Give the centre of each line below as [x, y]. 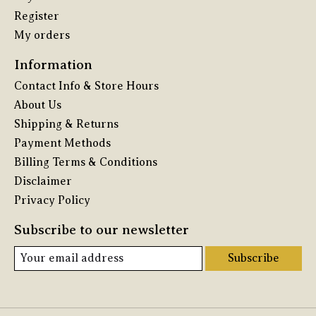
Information [53, 65]
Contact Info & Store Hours [86, 86]
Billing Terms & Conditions [86, 162]
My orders [42, 36]
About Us [38, 105]
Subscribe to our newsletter [102, 229]
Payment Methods [62, 143]
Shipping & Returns [66, 124]
